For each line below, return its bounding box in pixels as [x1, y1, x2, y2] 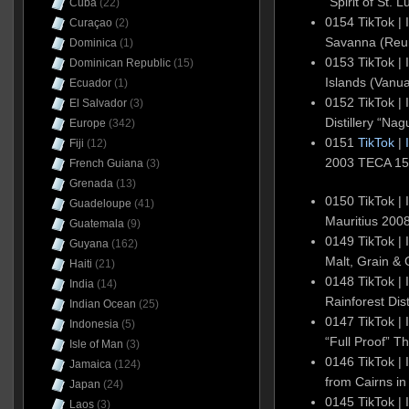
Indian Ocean [68, 298, 136, 310]
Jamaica [68, 358, 111, 371]
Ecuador [68, 77, 111, 89]
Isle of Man [68, 338, 123, 351]
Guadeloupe [68, 197, 131, 210]
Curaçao [68, 16, 112, 29]
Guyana [68, 237, 109, 250]
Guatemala [68, 217, 124, 230]
